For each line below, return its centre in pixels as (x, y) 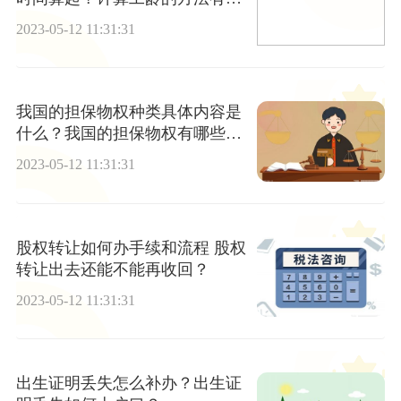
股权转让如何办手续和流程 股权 (131, 247)
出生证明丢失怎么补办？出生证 (128, 383)
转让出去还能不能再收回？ (112, 269)
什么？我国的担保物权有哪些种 (128, 134)
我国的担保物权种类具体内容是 (128, 112)
